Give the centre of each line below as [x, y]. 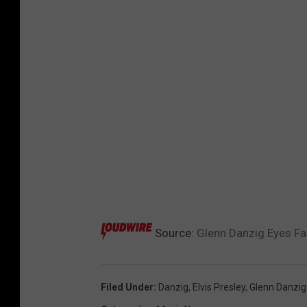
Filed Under [127, 287]
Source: [174, 233]
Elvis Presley [219, 287]
